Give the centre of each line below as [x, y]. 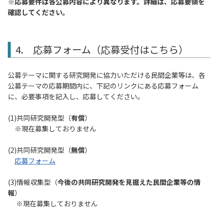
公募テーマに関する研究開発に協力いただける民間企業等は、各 [107, 75]
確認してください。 [38, 12]
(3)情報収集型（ [33, 182]
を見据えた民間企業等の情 [160, 182]
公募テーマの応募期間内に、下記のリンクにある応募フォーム [103, 86]
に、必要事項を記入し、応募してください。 [76, 97]
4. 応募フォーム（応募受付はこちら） [102, 50]
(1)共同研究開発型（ [39, 118]
